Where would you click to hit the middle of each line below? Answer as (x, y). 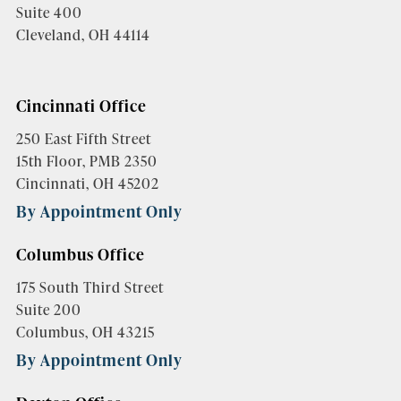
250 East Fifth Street (83, 138)
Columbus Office (80, 253)
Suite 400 (49, 12)
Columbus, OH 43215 (85, 331)
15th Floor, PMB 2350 (86, 160)
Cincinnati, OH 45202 (87, 183)
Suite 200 (48, 309)
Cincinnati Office (81, 105)
